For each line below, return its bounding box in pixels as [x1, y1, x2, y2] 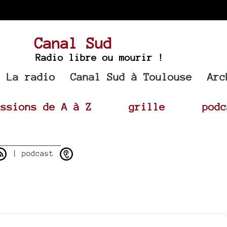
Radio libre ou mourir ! [35, 52, 164, 63]
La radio [7, 70, 56, 83]
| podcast [8, 148, 58, 158]
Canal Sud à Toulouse [70, 70, 193, 83]
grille [129, 100, 165, 113]
